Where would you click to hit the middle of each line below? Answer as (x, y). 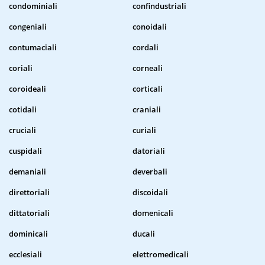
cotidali (23, 110)
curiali (144, 130)
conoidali (150, 27)
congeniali (28, 27)
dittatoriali (29, 213)
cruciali (22, 130)
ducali (144, 234)
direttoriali (29, 193)
